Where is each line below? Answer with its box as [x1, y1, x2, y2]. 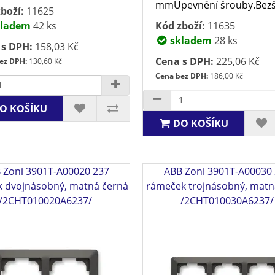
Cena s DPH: [155, 54, 214, 68]
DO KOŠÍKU [173, 116, 229, 130]
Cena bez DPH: [155, 70, 209, 81]
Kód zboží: [155, 18, 206, 33]
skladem [168, 33, 212, 47]
